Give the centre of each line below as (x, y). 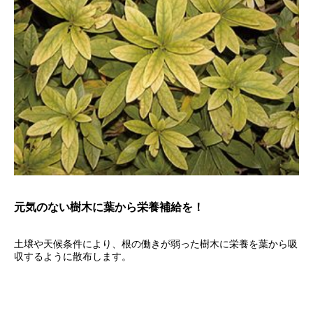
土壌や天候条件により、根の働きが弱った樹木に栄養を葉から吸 (156, 244)
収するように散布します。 (73, 257)
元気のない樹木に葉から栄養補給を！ (109, 208)
